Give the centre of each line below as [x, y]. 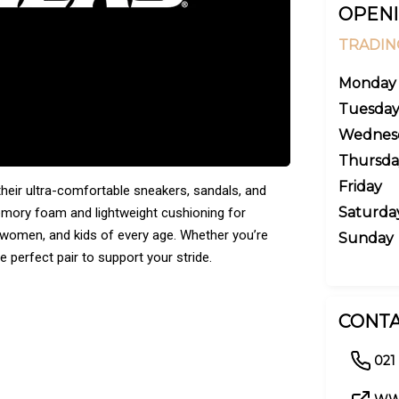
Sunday [366, 238]
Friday [360, 187]
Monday [367, 83]
